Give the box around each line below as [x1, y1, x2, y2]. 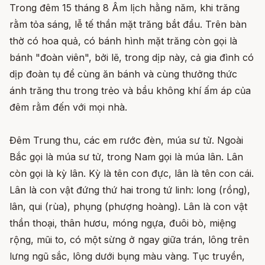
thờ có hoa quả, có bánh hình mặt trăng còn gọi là [9, 34, 237, 47]
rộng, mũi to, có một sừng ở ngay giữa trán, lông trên [9, 233, 249, 245]
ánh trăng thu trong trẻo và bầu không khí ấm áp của [9, 84, 251, 96]
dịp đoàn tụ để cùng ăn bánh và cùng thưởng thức [9, 67, 237, 80]
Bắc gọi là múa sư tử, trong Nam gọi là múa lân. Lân [9, 150, 243, 163]
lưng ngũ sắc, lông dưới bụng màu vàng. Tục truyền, [9, 250, 245, 262]
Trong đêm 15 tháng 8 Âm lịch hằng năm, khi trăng [9, 1, 240, 14]
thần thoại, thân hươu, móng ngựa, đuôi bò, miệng [9, 216, 236, 229]
